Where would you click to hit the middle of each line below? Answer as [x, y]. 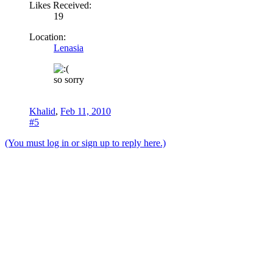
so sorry [69, 79]
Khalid [42, 111]
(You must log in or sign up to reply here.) [85, 143]
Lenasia [69, 48]
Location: [48, 37]
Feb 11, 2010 [86, 111]
